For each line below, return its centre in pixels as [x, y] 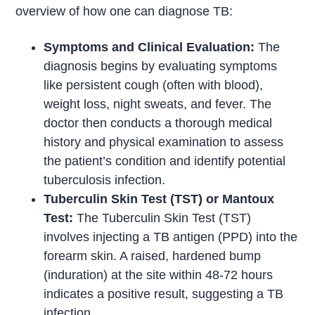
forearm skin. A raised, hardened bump [153, 256]
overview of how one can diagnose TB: [124, 11]
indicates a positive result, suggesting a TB [164, 294]
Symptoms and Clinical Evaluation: [151, 47]
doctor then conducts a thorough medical [158, 123]
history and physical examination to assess [164, 142]
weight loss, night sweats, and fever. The [158, 104]
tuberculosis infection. [105, 180]
